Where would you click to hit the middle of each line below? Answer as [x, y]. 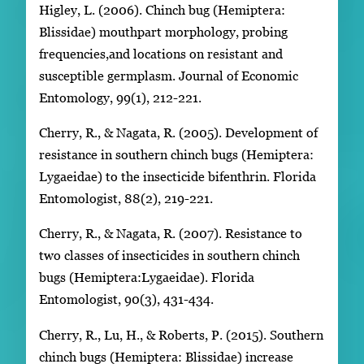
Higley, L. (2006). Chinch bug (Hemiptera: [162, 9]
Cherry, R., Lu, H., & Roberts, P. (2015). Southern [181, 334]
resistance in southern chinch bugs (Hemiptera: [176, 154]
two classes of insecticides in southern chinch [169, 256]
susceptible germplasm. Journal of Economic [169, 75]
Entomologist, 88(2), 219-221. [126, 198]
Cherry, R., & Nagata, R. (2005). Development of [178, 132]
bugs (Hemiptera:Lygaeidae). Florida [147, 277]
